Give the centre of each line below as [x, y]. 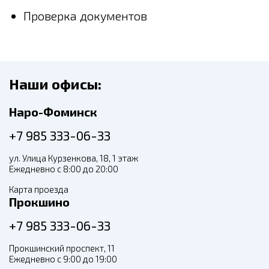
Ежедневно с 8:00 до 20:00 [64, 169]
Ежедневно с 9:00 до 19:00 [63, 259]
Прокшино [39, 202]
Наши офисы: [55, 84]
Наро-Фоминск [53, 112]
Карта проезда [39, 189]
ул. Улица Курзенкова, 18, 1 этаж [74, 158]
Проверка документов [85, 16]
